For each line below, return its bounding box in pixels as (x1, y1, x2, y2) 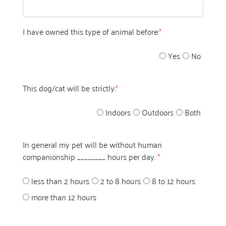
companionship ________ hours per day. (23, 149, 157, 163)
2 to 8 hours (100, 173, 141, 188)
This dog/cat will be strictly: (23, 80, 116, 95)
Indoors (105, 104, 131, 119)
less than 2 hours (31, 173, 89, 188)
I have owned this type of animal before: (23, 24, 159, 38)
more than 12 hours (31, 189, 96, 204)
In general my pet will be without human (23, 137, 162, 151)
